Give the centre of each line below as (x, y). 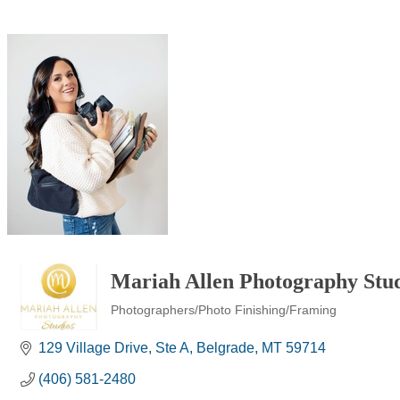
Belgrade (225, 348)
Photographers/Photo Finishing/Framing (224, 310)
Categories (140, 323)
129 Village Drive (93, 348)
